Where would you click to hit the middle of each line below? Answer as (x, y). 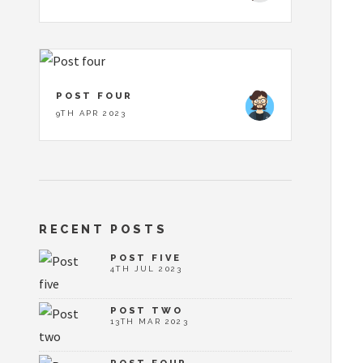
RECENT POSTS (103, 228)
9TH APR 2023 (92, 113)
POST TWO (147, 311)
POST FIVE (146, 258)
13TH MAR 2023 (150, 322)
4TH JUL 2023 (147, 269)
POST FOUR (95, 96)
